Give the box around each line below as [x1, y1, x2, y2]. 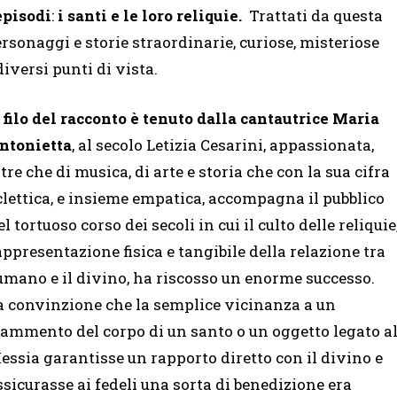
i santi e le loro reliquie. [58, 4, 249, 26]
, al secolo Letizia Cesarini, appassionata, [72, 134, 374, 155]
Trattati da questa [249, 4, 383, 26]
